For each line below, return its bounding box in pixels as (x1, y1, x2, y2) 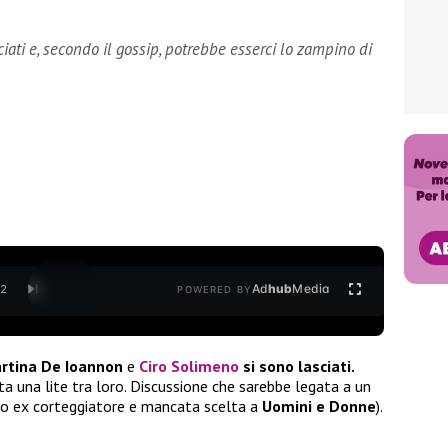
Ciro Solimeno (139, 355, 239, 376)
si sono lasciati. (239, 355, 355, 376)
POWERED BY (177, 284, 252, 296)
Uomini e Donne (262, 395, 376, 416)
